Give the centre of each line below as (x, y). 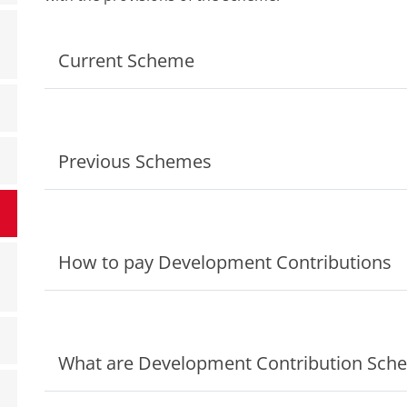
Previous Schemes (135, 161)
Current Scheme (126, 60)
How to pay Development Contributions (225, 262)
